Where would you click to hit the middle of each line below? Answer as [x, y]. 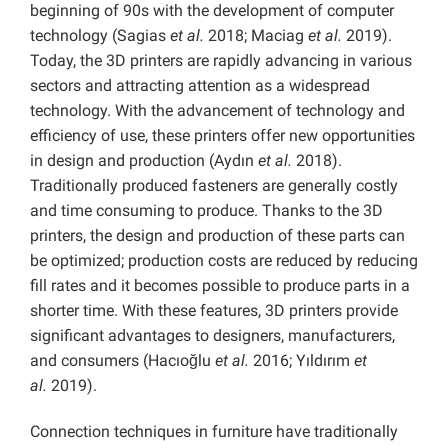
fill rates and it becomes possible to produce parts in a [220, 286]
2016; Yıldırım [301, 361]
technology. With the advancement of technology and [217, 111]
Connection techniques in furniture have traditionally [214, 432]
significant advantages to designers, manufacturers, [212, 336]
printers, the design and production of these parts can [217, 236]
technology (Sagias [100, 36]
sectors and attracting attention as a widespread [200, 86]
